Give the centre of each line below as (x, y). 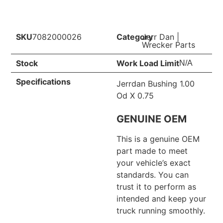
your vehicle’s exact (154, 163)
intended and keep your (161, 198)
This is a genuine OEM (158, 139)
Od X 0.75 (135, 96)
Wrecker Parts (168, 45)
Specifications (44, 82)
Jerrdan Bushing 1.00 (156, 84)
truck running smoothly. (161, 210)
